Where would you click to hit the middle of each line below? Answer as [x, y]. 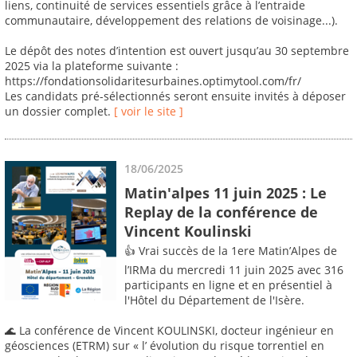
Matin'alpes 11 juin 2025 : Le [226, 192]
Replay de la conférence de [221, 212]
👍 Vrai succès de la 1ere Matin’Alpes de [231, 251]
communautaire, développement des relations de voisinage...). [171, 21]
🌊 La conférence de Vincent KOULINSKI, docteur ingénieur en [169, 331]
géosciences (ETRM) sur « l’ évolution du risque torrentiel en [165, 346]
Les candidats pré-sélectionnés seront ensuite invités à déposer [175, 96]
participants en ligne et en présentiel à [228, 285]
